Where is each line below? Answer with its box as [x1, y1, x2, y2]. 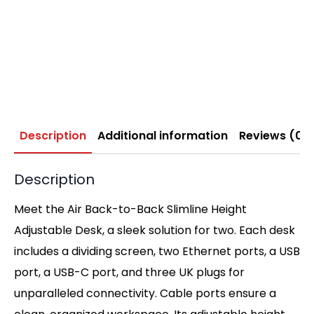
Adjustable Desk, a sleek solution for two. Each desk [14, 221, 295, 238]
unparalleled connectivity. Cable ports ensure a [14, 285, 276, 301]
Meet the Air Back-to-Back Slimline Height [14, 200, 247, 217]
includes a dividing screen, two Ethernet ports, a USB [14, 243, 300, 259]
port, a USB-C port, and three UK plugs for [14, 264, 245, 280]
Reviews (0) [239, 127, 308, 144]
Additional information [97, 127, 228, 144]
